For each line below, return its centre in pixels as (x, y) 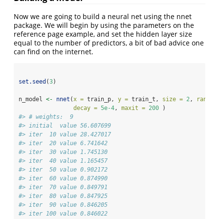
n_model (32, 99)
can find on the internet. (54, 52)
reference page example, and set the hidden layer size (103, 34)
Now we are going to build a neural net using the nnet (103, 17)
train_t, (145, 99)
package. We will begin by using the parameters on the (104, 25)
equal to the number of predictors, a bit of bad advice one (109, 43)
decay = (85, 108)
